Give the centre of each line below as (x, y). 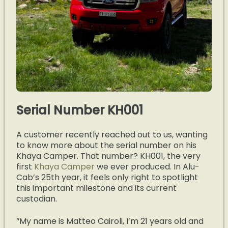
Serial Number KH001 (80, 110)
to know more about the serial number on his (107, 146)
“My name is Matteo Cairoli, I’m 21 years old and (110, 221)
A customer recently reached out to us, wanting (112, 135)
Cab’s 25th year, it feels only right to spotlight (107, 178)
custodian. (37, 199)
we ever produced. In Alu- (148, 167)
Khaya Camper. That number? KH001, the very (109, 156)
